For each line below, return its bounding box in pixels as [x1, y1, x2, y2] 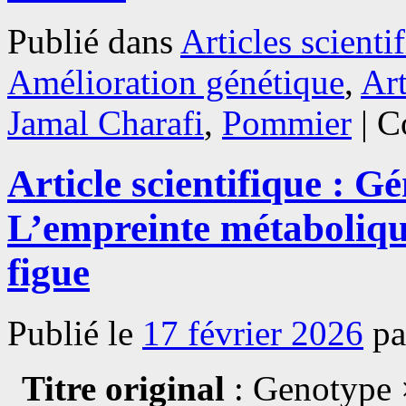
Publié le [7, 314, 133, 353]
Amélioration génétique [7, 63, 344, 102]
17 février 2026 [142, 314, 363, 353]
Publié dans [7, 22, 173, 62]
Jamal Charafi [7, 103, 204, 143]
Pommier [222, 103, 352, 143]
